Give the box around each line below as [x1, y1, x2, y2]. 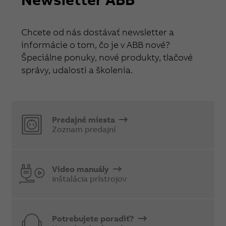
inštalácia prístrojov [52, 173, 127, 184]
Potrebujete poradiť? [52, 213, 137, 223]
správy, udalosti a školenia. [21, 64, 133, 76]
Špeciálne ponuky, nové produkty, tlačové [21, 51, 193, 63]
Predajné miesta [52, 115, 118, 125]
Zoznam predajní [52, 124, 116, 135]
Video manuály [52, 163, 111, 174]
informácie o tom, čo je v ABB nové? [21, 38, 171, 50]
